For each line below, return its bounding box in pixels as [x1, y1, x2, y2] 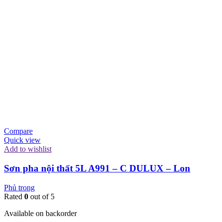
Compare [4, 127, 33, 136]
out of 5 [28, 192, 55, 201]
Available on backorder [4, 209, 77, 218]
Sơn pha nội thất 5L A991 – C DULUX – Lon [4, 163, 190, 173]
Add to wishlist [4, 145, 52, 154]
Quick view [4, 136, 41, 145]
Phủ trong [4, 183, 35, 192]
